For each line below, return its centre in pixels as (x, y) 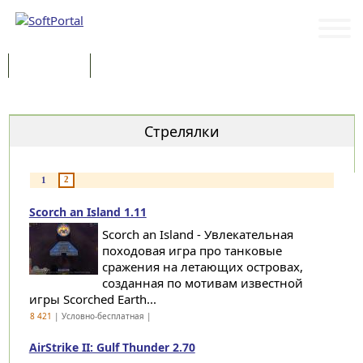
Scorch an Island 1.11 (88, 212)
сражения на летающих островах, (202, 267)
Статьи (124, 67)
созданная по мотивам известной (202, 283)
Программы (49, 67)
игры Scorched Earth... (92, 299)
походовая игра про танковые (192, 250)
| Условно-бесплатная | (102, 316)
